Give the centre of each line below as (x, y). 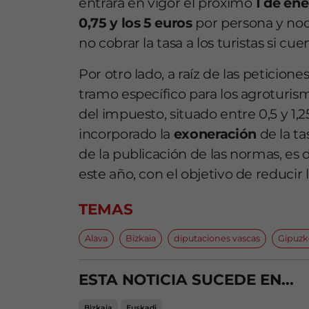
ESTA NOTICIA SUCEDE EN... (186, 280)
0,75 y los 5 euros (136, 23)
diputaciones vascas (217, 239)
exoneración (215, 134)
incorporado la (126, 134)
